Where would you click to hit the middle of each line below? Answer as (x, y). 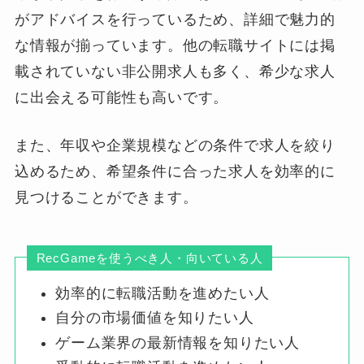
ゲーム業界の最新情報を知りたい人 (178, 342)
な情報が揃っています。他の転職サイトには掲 (175, 45)
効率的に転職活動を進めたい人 (162, 293)
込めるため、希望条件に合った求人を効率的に (175, 171)
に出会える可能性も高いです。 (121, 97)
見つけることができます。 (106, 197)
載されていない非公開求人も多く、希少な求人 (175, 71)
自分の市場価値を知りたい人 (155, 318)
